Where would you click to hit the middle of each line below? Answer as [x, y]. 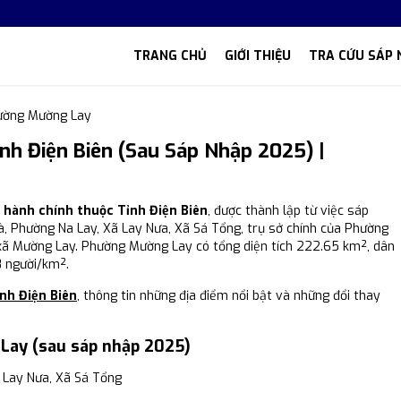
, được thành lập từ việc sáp [288, 211]
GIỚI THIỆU [258, 56]
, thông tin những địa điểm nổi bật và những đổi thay [229, 296]
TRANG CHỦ [170, 56]
